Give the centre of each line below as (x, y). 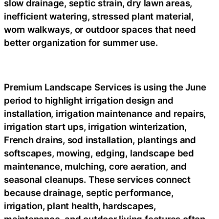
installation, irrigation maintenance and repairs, (105, 113)
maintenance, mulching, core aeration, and (95, 166)
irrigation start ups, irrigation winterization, (95, 127)
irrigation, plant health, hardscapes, (80, 206)
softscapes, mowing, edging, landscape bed (99, 153)
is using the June (169, 87)
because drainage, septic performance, (89, 193)
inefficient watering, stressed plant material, (99, 16)
